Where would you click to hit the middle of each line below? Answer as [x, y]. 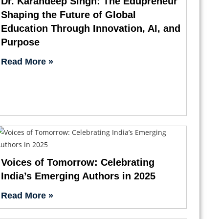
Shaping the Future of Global [69, 14]
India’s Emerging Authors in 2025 [78, 176]
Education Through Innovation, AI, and [91, 28]
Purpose [21, 42]
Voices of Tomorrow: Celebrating [78, 162]
